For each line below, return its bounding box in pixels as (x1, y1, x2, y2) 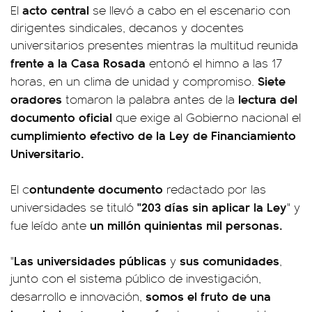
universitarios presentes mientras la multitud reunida (10, 36, 298, 53)
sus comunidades (176, 251, 279, 269)
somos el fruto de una (146, 287, 271, 304)
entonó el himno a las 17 (146, 54, 282, 71)
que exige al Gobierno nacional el (116, 109, 301, 125)
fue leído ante (10, 217, 90, 233)
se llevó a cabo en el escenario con (93, 1, 290, 18)
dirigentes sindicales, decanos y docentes (10, 19, 244, 36)
